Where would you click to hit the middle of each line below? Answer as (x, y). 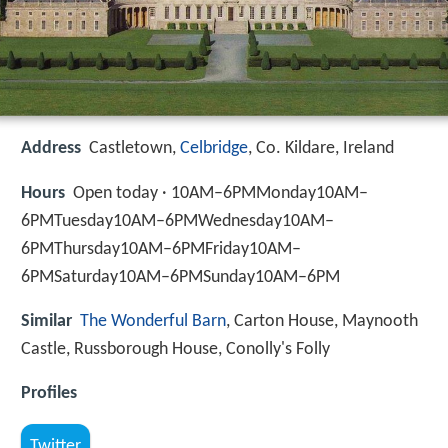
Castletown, (134, 149)
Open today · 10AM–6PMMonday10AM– (220, 193)
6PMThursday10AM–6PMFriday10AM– (161, 249)
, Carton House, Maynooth (322, 321)
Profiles (49, 393)
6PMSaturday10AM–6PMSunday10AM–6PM (180, 277)
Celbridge (214, 149)
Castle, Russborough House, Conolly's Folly (175, 349)
